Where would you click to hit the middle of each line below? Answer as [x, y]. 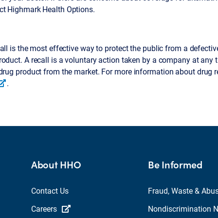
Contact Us [50, 191]
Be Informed [175, 164]
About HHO [56, 164]
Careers [44, 209]
